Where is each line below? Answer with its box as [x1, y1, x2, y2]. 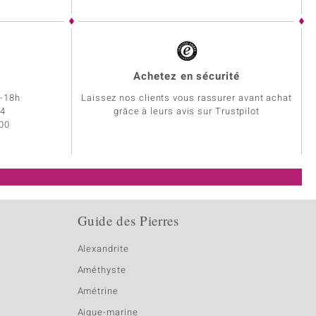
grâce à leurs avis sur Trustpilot [113, 104, 260, 119]
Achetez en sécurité [133, 68, 240, 85]
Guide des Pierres [77, 212, 179, 230]
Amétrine [77, 284, 119, 298]
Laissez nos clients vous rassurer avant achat [81, 91, 292, 105]
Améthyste [77, 263, 126, 277]
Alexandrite [77, 242, 129, 256]
